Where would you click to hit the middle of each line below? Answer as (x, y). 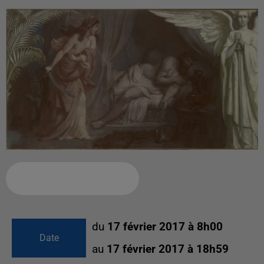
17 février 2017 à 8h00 (165, 227)
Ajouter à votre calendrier (68, 178)
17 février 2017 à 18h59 (168, 249)
